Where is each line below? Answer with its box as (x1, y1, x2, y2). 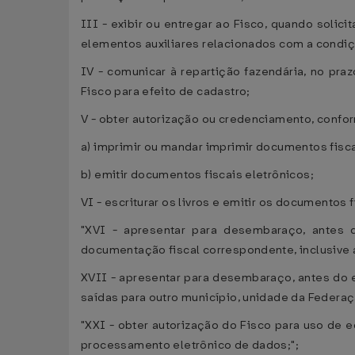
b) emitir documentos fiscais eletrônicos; (81, 167, 314, 182)
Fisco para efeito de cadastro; (81, 84, 250, 99)
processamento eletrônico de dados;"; (81, 338, 300, 353)
